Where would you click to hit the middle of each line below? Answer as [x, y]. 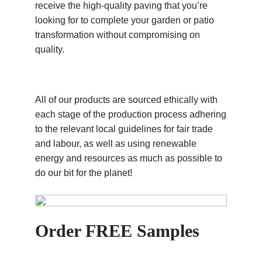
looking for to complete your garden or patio [125, 20]
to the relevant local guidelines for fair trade [124, 129]
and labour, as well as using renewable [116, 143]
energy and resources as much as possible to [129, 158]
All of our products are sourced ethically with [126, 99]
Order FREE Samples [117, 231]
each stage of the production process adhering [131, 114]
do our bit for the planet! [84, 173]
